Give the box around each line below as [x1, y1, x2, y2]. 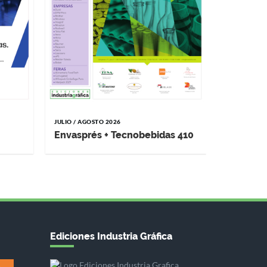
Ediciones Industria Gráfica [49, 230, 172, 242]
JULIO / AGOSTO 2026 [54, 117, 121, 125]
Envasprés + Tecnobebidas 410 [54, 129, 194, 141]
